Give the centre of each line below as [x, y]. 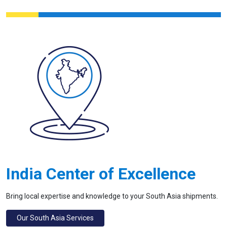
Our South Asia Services [55, 218]
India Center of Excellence [101, 174]
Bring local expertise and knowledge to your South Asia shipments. [112, 196]
